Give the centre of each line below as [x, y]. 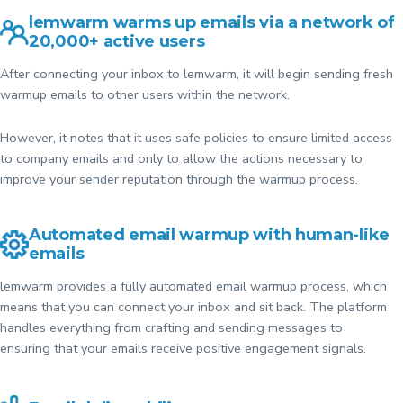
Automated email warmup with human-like [210, 235]
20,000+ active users [117, 42]
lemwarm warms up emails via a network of [212, 23]
